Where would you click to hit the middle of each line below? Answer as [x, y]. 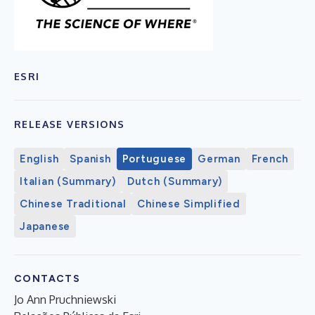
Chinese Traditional [73, 204]
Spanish [90, 159]
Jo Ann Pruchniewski [65, 299]
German [219, 159]
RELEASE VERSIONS [70, 124]
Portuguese [154, 159]
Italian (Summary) [68, 181]
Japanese [45, 226]
